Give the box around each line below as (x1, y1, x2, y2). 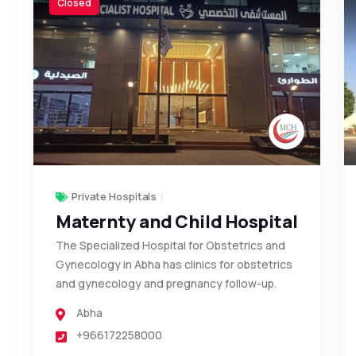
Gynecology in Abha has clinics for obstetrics (55, 256, 292, 272)
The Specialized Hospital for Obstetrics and (55, 237, 285, 253)
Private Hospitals (71, 188, 157, 203)
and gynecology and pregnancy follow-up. (55, 275, 277, 291)
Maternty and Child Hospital (55, 209, 298, 234)
